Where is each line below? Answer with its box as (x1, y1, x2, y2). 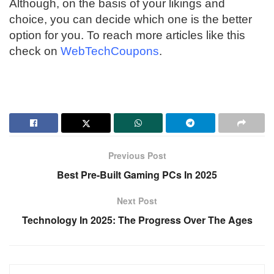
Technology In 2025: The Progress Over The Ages (21, 213, 253, 228)
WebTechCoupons (61, 45, 159, 58)
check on (9, 45, 61, 58)
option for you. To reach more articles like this (9, 29, 245, 42)
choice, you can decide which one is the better (9, 13, 252, 26)
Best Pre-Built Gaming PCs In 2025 (57, 168, 217, 182)
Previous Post (108, 149, 166, 162)
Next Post (117, 194, 157, 207)
